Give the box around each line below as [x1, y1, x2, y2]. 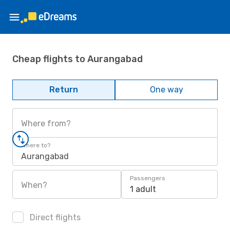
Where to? [21, 142, 50, 149]
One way [149, 85, 183, 94]
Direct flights [28, 213, 81, 222]
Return [49, 85, 78, 94]
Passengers [130, 175, 165, 182]
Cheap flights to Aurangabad [12, 53, 143, 65]
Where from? [21, 119, 71, 128]
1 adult [130, 184, 156, 194]
